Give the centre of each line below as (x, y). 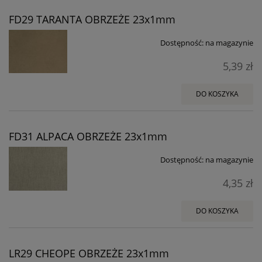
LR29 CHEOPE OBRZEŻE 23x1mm (89, 253)
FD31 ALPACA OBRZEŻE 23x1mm (88, 137)
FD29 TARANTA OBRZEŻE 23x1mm (92, 20)
